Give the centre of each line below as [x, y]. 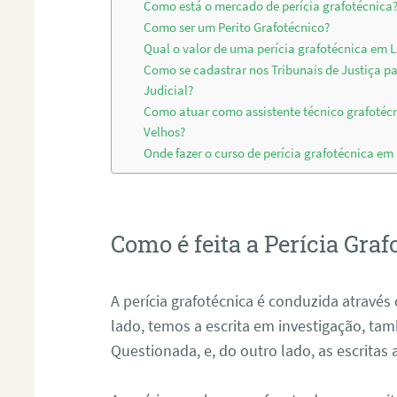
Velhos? [165, 132]
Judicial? [169, 91]
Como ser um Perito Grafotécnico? [237, 28]
